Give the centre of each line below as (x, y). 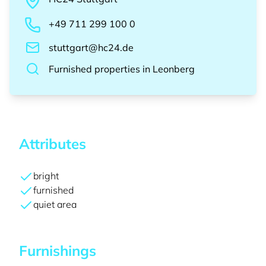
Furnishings (58, 251)
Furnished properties (94, 69)
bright (46, 176)
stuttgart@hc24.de (91, 47)
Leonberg (174, 69)
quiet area (55, 204)
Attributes (53, 144)
